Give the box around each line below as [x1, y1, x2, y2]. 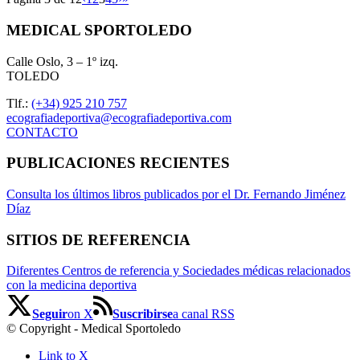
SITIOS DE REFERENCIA [6, 231, 190, 248]
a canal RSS [173, 307, 235, 321]
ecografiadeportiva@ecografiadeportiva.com [6, 110, 231, 125]
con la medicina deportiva [6, 278, 137, 292]
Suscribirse [112, 307, 173, 321]
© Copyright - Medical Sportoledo [6, 321, 181, 336]
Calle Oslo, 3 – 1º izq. [6, 54, 118, 68]
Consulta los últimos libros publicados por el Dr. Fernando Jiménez [6, 187, 346, 201]
